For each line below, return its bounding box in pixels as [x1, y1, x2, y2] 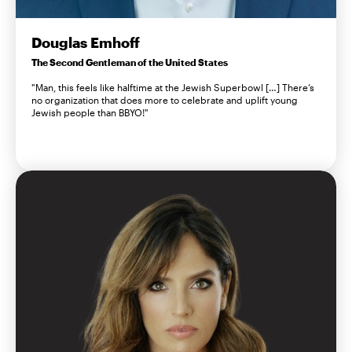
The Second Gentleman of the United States [31, 57, 228, 68]
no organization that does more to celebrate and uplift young [31, 94, 298, 106]
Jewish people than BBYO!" [31, 107, 148, 119]
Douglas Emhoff [31, 34, 140, 52]
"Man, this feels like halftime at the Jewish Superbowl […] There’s [31, 82, 314, 93]
